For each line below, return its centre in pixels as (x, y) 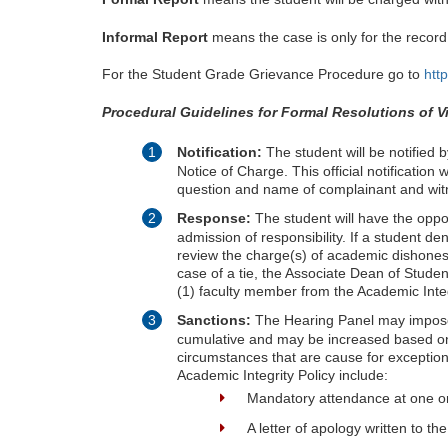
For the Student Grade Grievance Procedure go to (263, 74)
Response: (216, 218)
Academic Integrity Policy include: (282, 375)
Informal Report (155, 36)
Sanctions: (216, 320)
